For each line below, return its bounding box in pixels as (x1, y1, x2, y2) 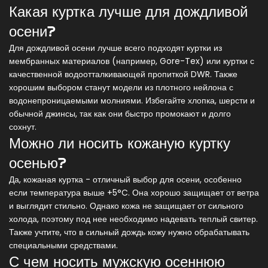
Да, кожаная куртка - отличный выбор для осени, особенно (9, 173, 242, 186)
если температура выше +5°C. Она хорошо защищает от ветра (9, 187, 259, 199)
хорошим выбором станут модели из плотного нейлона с (9, 81, 233, 94)
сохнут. (9, 121, 36, 133)
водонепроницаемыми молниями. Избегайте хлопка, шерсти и (9, 95, 255, 107)
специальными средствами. (9, 239, 118, 252)
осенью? (9, 154, 66, 172)
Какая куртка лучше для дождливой (9, 2, 248, 21)
